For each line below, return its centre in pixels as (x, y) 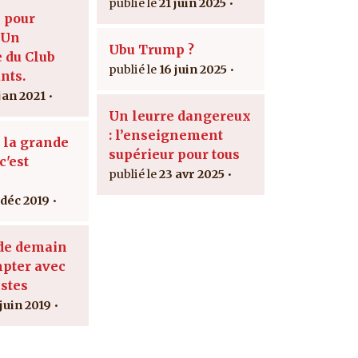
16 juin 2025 (193, 69)
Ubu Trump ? (151, 49)
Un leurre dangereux (180, 115)
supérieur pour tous (174, 154)
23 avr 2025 (192, 174)
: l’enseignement (166, 135)
